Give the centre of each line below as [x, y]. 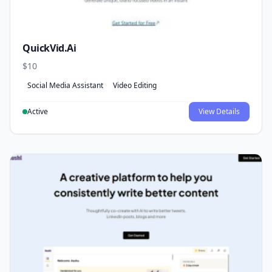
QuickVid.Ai [49, 48]
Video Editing [135, 86]
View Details [219, 112]
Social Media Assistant [65, 86]
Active [38, 112]
